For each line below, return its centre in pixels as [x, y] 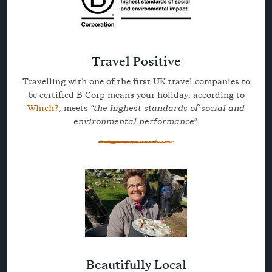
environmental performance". [136, 122]
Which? [43, 108]
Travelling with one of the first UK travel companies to [136, 82]
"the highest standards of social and [168, 108]
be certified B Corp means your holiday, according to [136, 95]
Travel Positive [136, 62]
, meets [75, 108]
